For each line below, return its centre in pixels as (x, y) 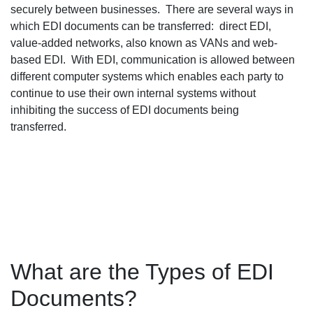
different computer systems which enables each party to (147, 76)
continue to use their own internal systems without (133, 93)
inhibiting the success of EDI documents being (125, 110)
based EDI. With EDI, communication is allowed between (153, 59)
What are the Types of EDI (142, 271)
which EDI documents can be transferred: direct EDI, (141, 26)
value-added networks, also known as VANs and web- (144, 43)
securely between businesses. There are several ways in (152, 9)
